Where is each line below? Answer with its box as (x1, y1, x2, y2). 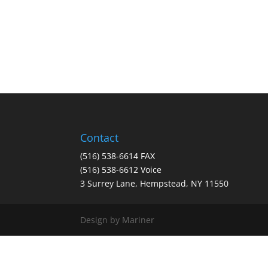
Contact (80, 130, 119, 145)
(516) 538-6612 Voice (80, 163, 162, 175)
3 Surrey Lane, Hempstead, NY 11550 (80, 177, 229, 189)
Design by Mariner (80, 214, 155, 226)
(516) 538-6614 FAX (80, 150, 156, 162)
